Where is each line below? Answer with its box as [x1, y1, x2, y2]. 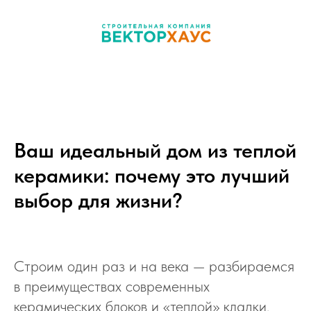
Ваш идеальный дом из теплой [14, 137, 296, 162]
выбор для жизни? [14, 187, 183, 212]
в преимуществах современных [14, 277, 210, 295]
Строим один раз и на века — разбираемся [14, 257, 294, 275]
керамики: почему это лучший [14, 162, 289, 187]
